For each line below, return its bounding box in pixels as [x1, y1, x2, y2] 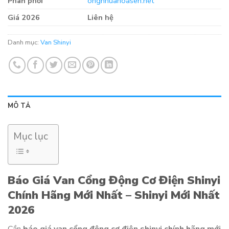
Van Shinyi [40, 38, 71, 48]
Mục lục [13, 130, 48, 144]
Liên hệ [87, 12, 114, 23]
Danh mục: [8, 38, 40, 48]
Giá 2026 [8, 12, 40, 23]
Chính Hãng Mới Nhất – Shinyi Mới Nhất [8, 187, 220, 203]
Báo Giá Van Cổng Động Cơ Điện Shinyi [8, 172, 220, 189]
